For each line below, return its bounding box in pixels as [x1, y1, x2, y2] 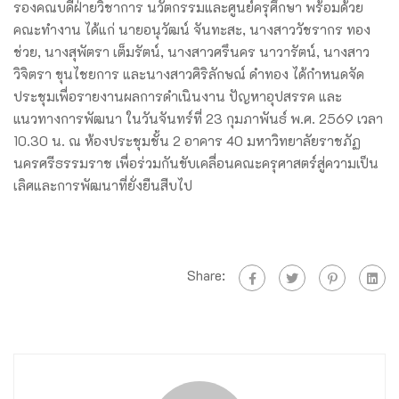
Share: [187, 266, 225, 285]
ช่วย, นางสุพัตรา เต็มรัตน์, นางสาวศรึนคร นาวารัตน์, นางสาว [13, 42, 370, 61]
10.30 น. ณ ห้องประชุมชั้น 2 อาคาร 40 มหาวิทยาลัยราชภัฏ [13, 131, 361, 150]
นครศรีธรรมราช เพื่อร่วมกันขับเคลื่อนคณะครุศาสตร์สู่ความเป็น [13, 153, 379, 172]
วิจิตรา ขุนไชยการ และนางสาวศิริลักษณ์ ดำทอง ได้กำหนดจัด [13, 64, 364, 83]
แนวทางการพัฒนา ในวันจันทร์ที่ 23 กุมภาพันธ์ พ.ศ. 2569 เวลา [13, 109, 383, 127]
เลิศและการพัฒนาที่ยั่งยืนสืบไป [13, 175, 192, 194]
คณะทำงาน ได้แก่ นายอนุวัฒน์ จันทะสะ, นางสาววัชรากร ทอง [13, 20, 370, 38]
